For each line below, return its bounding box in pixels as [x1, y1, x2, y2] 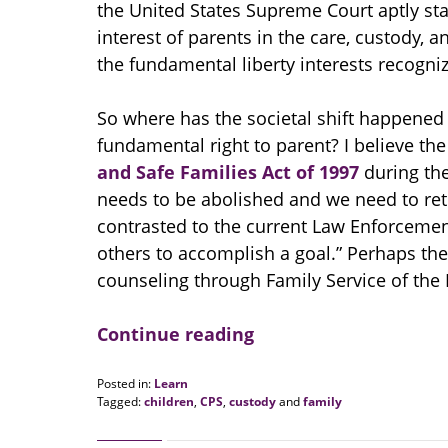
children [144, 393, 194, 411]
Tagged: [97, 393, 141, 411]
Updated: [96, 410, 147, 428]
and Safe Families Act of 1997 [97, 160, 359, 185]
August [96, 428, 135, 446]
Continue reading [97, 322, 254, 347]
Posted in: [97, 375, 151, 393]
